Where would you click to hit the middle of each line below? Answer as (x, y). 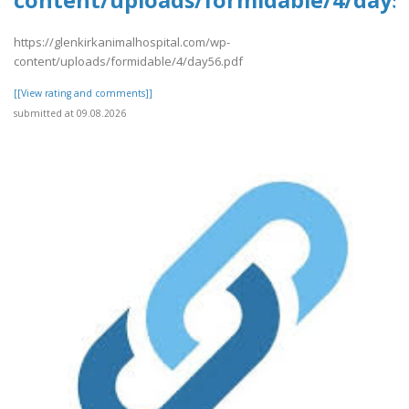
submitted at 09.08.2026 (70, 114)
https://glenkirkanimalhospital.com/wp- (122, 42)
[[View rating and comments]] (83, 94)
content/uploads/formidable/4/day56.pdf (128, 62)
